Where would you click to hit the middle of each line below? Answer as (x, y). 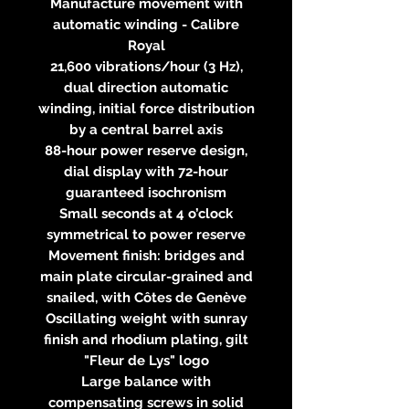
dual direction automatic (146, 87)
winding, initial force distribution (146, 108)
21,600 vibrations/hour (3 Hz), (146, 66)
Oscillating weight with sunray (146, 318)
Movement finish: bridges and (146, 255)
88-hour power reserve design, (146, 150)
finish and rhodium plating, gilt (146, 339)
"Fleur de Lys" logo (146, 360)
